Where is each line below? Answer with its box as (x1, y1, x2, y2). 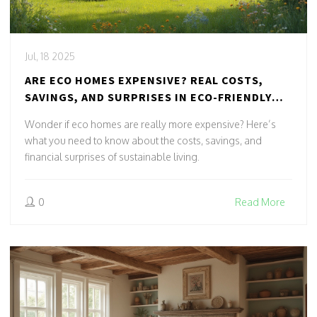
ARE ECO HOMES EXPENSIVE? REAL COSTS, (25, 73, 263, 88)
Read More (235, 196, 285, 209)
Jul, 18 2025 (25, 50, 75, 63)
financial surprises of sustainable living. (25, 151, 200, 163)
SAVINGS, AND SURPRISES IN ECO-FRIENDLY (25, 90, 272, 105)
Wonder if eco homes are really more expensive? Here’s (25, 118, 276, 131)
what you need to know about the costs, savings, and (25, 134, 262, 147)
